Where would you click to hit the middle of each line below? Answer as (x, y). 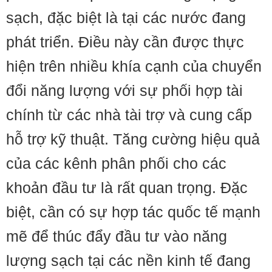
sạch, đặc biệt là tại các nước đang (126, 18)
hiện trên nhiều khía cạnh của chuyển (134, 66)
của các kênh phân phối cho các (116, 163)
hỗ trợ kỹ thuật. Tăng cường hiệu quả (133, 139)
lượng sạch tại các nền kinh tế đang (128, 260)
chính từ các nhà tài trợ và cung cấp (129, 115)
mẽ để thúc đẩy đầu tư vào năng (117, 236)
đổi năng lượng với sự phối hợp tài (124, 90)
